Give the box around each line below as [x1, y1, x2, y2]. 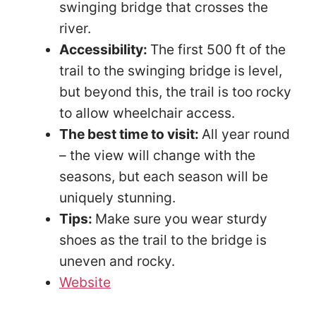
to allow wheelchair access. [59, 104, 238, 121]
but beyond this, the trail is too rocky [59, 83, 291, 100]
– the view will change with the [59, 146, 255, 164]
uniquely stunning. [59, 188, 179, 206]
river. [59, 19, 95, 37]
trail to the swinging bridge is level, [59, 61, 282, 79]
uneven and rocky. [59, 252, 178, 269]
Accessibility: [59, 40, 150, 58]
